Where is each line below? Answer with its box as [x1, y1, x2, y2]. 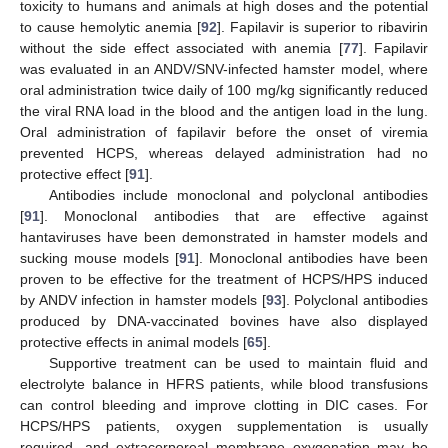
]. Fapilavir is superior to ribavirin [217, 18, 428, 35]
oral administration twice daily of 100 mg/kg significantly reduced [20, 81, 428, 98]
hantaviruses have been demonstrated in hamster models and [20, 228, 428, 245]
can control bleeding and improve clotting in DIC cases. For [20, 396, 428, 413]
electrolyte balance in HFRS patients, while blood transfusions [20, 375, 428, 392]
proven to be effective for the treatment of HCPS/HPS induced [20, 270, 428, 287]
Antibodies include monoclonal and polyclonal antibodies [48, 186, 428, 203]
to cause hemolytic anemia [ [20, 18, 201, 35]
